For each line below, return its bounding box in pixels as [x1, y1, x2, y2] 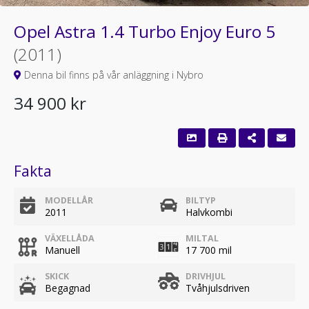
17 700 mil [186, 243, 232, 257]
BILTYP [186, 195, 216, 206]
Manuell [45, 243, 80, 257]
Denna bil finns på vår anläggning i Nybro [21, 68, 203, 81]
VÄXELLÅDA [45, 232, 94, 244]
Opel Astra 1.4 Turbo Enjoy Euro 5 [14, 20, 275, 43]
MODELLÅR [45, 195, 93, 206]
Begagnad [45, 281, 90, 295]
